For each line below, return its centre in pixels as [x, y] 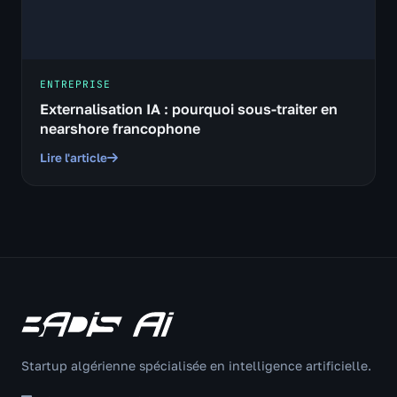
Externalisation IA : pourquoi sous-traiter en [189, 109]
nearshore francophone [120, 128]
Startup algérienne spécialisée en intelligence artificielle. [196, 366]
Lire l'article [74, 158]
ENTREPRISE [75, 84]
